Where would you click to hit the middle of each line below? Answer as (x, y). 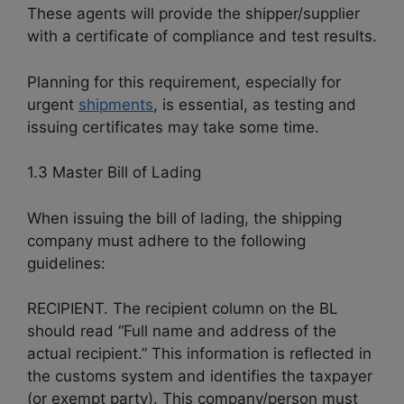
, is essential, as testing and (255, 104)
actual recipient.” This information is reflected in (199, 354)
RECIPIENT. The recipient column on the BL (183, 309)
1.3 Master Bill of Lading (114, 173)
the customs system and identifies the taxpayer (200, 376)
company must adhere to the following (166, 240)
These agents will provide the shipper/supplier (193, 14)
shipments (116, 104)
